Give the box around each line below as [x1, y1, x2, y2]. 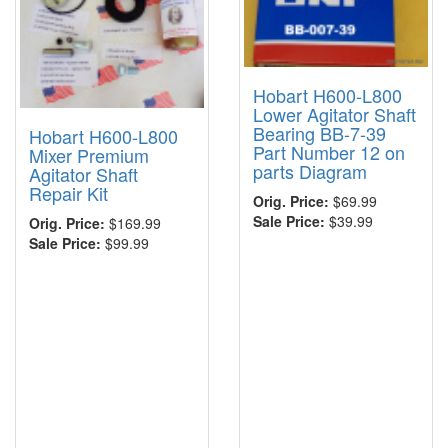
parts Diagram [253, 158, 367, 185]
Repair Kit [29, 179, 108, 206]
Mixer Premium [29, 141, 149, 168]
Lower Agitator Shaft [253, 101, 416, 128]
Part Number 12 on [253, 139, 405, 166]
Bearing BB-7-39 [253, 120, 386, 147]
